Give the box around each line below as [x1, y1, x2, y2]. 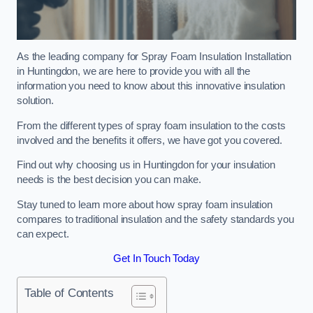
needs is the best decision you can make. [17, 174, 202, 186]
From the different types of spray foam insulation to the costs [17, 119, 286, 131]
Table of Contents [24, 285, 114, 300]
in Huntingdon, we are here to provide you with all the [17, 66, 251, 78]
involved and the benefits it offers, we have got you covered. [17, 134, 283, 146]
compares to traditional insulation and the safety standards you [17, 213, 294, 225]
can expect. [17, 228, 69, 240]
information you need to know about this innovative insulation [17, 80, 286, 92]
